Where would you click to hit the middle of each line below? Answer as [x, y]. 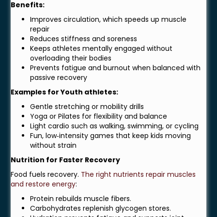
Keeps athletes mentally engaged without [101, 49]
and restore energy [43, 184]
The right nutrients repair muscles [139, 175]
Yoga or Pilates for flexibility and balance [99, 116]
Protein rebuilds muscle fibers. [81, 199]
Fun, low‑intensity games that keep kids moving [111, 136]
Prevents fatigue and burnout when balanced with [116, 68]
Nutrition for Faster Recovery [66, 160]
